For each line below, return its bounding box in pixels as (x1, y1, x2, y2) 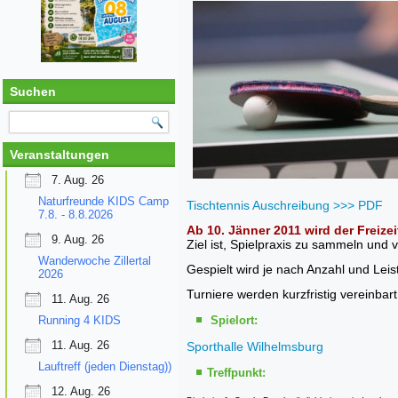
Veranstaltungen (10, 147, 109, 162)
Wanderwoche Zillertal (38, 253, 151, 267)
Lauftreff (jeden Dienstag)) (38, 359, 171, 373)
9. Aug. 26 (52, 232, 104, 246)
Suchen (10, 84, 56, 99)
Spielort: (211, 314, 258, 327)
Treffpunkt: (207, 366, 266, 379)
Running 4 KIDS (38, 313, 121, 327)
